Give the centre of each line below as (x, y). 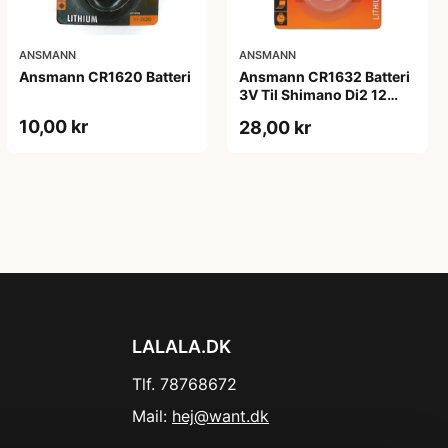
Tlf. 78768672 (184, 384)
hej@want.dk (220, 416)
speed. (262, 113)
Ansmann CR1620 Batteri (104, 77)
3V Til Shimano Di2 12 (313, 95)
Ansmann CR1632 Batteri (325, 77)
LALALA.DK (181, 347)
